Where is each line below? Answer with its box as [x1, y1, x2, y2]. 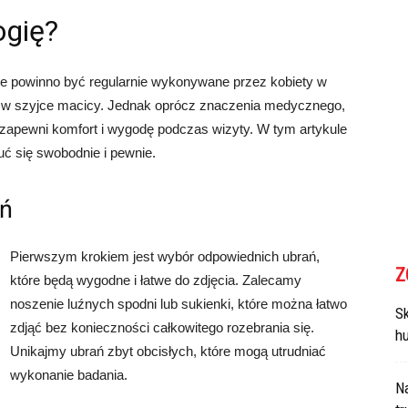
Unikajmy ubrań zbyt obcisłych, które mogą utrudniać [10, 343, 326, 359]
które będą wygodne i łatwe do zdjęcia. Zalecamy [10, 272, 301, 288]
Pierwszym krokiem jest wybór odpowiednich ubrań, [10, 249, 320, 264]
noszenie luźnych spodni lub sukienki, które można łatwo [10, 296, 347, 311]
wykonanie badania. [10, 367, 127, 382]
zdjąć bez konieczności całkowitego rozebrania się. [10, 320, 314, 335]
